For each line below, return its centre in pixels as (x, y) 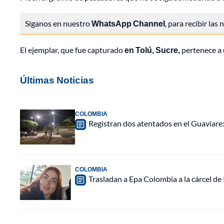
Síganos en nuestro (58, 23)
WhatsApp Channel (128, 23)
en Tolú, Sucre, (153, 50)
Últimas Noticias (57, 80)
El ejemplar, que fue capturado (72, 50)
